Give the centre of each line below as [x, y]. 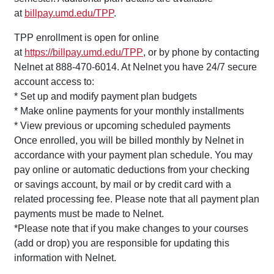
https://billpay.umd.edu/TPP [84, 53]
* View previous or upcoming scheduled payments [122, 126]
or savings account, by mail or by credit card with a [123, 185]
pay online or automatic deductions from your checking [132, 170]
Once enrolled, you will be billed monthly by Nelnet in [129, 141]
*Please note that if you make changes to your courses [131, 229]
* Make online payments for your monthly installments [129, 111]
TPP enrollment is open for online [87, 38]
